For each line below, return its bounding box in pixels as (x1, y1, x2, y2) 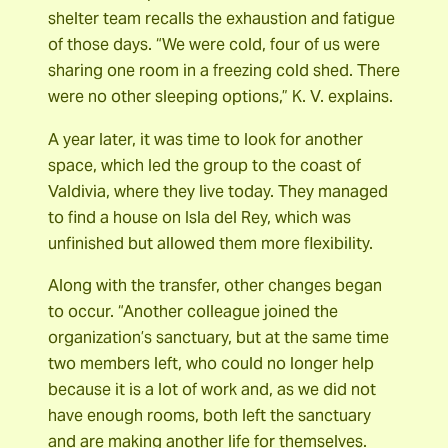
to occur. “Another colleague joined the (48, 300, 338, 322)
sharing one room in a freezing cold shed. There (48, 60, 400, 82)
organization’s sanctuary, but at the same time (48, 326, 389, 348)
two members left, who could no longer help (48, 352, 374, 374)
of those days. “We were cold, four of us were (48, 34, 380, 56)
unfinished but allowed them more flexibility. (48, 232, 373, 254)
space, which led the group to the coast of (48, 154, 361, 176)
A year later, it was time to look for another (48, 128, 363, 150)
